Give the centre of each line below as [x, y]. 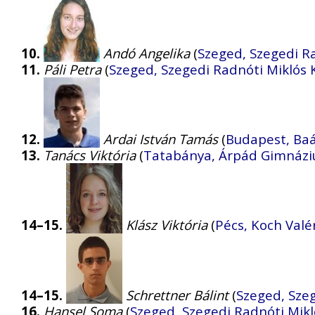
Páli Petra [72, 70]
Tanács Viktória [90, 155]
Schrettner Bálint [177, 295]
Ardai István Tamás [161, 139]
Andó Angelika [147, 53]
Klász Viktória [167, 225]
